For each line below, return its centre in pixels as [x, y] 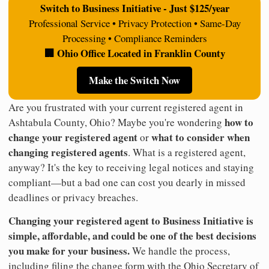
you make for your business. [69, 250]
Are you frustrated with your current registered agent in [126, 107]
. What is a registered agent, [187, 152]
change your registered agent [73, 137]
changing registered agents [68, 152]
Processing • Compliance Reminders [134, 38]
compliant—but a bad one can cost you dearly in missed [127, 182]
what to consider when [201, 137]
